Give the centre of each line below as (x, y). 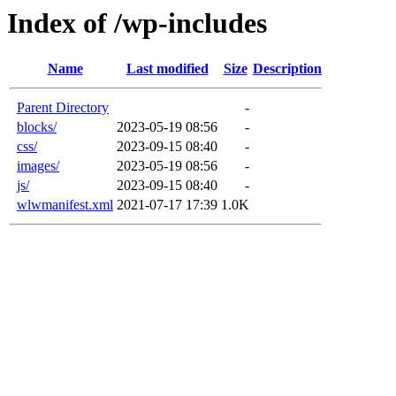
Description (287, 69)
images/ (38, 166)
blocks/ (37, 127)
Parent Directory (63, 108)
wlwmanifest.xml (65, 205)
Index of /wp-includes (137, 23)
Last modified (167, 69)
